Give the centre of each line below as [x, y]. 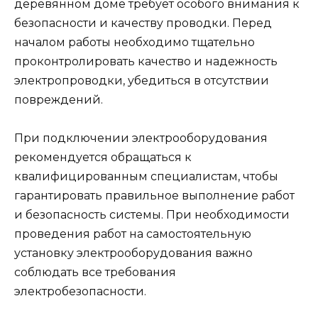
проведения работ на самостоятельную [133, 234]
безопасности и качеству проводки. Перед [143, 23]
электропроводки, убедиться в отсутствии [142, 81]
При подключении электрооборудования [141, 138]
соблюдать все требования [95, 273]
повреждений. [59, 100]
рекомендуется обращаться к [103, 158]
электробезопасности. [80, 292]
